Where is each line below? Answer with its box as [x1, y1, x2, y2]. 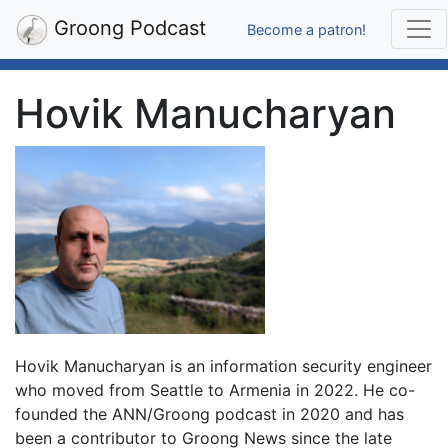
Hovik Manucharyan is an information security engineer [15, 355, 432, 376]
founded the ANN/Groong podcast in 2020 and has [15, 403, 404, 424]
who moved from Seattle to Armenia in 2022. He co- [15, 379, 415, 400]
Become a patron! [247, 20, 366, 38]
